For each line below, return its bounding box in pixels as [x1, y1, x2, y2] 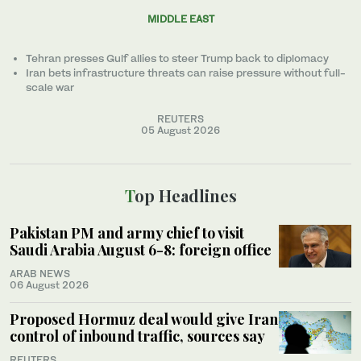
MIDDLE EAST [147, 12, 214, 25]
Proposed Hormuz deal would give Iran [10, 309, 278, 329]
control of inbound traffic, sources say [10, 326, 265, 346]
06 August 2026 [10, 278, 89, 291]
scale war [26, 80, 74, 93]
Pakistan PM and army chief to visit [10, 222, 244, 243]
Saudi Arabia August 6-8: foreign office [10, 239, 272, 259]
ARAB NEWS [10, 267, 70, 280]
